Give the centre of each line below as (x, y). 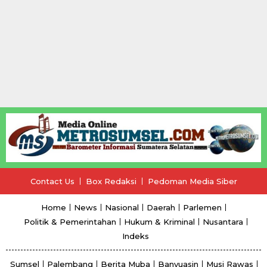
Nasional (122, 207)
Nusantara (223, 221)
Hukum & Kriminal (159, 221)
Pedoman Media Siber (192, 181)
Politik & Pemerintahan (70, 221)
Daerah (161, 207)
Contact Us (52, 181)
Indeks (135, 236)
